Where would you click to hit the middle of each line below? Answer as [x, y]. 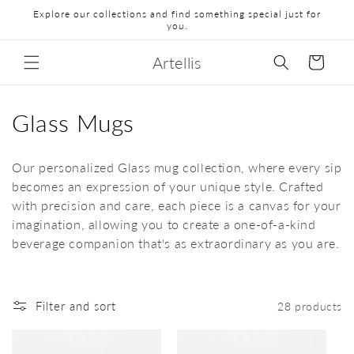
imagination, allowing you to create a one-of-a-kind [164, 224]
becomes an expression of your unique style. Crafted [168, 186]
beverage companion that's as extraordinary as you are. [176, 243]
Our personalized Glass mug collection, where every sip [177, 167]
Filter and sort [76, 306]
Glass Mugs [73, 122]
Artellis [177, 62]
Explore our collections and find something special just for [177, 14]
